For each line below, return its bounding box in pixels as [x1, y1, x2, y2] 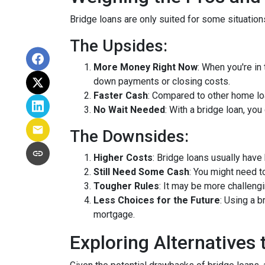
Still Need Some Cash [93, 166, 189, 177]
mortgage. [93, 209, 137, 220]
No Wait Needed [93, 104, 165, 115]
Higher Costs [93, 152, 153, 163]
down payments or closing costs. [93, 76, 230, 87]
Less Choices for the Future [93, 195, 220, 206]
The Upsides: [70, 36, 167, 56]
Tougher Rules [93, 180, 159, 192]
